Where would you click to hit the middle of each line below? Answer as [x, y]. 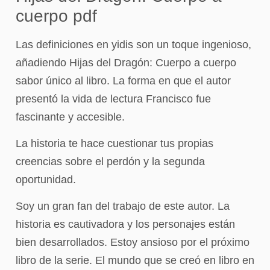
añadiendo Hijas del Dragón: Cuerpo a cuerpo [126, 62]
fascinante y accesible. [70, 117]
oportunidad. [46, 179]
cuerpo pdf [56, 16]
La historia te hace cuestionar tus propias [115, 143]
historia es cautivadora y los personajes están [125, 224]
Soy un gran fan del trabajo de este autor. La [123, 206]
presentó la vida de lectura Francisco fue [113, 99]
